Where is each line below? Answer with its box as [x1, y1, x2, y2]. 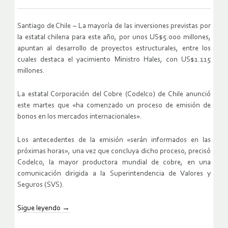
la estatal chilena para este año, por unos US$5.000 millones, [17, 34, 211, 42]
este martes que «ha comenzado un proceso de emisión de [17, 102, 211, 110]
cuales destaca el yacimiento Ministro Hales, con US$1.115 [17, 56, 211, 64]
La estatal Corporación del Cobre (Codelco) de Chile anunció [17, 91, 211, 99]
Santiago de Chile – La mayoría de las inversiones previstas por [17, 22, 211, 31]
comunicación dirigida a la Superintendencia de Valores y [17, 170, 211, 178]
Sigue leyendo [17, 205, 62, 213]
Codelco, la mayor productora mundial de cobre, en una [17, 159, 211, 167]
